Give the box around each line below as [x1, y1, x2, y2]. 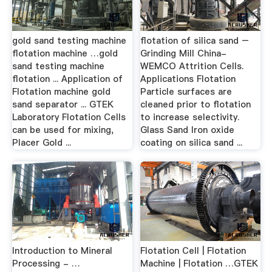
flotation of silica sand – [140, 35, 250, 47]
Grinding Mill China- [140, 47, 227, 60]
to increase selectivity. [140, 111, 240, 124]
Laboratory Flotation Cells [12, 111, 126, 124]
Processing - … [12, 257, 80, 270]
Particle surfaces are [140, 86, 233, 98]
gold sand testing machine [12, 35, 126, 47]
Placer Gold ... [12, 137, 71, 149]
